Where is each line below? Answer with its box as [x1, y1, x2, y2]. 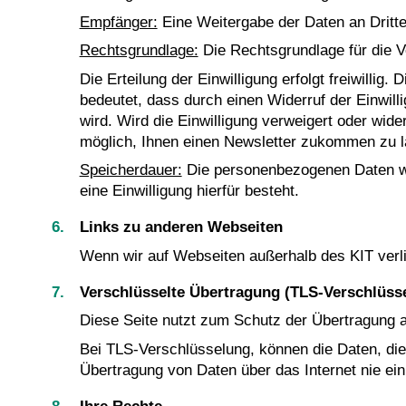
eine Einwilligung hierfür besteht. [79, 182, 299, 200]
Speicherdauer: [79, 161, 182, 179]
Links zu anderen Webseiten [79, 218, 283, 237]
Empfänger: [79, 13, 158, 31]
